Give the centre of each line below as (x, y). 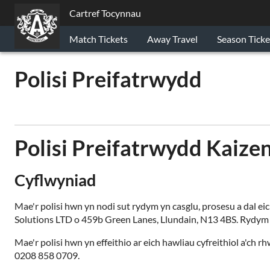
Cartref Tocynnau (105, 13)
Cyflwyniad (55, 180)
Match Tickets (99, 39)
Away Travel (172, 39)
